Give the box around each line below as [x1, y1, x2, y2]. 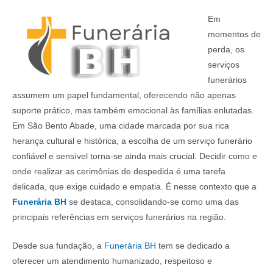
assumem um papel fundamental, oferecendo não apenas [12, 91, 236, 101]
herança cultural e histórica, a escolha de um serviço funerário [12, 136, 252, 146]
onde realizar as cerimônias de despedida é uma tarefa [12, 167, 225, 177]
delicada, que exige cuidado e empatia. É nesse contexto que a [12, 182, 257, 192]
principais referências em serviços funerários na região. [12, 213, 226, 222]
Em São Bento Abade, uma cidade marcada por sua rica [12, 121, 229, 131]
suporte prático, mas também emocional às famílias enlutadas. [12, 106, 254, 116]
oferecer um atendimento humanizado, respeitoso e [12, 257, 212, 266]
